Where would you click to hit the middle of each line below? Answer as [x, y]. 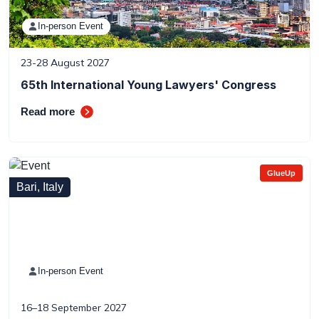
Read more [48, 111]
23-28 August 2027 [65, 63]
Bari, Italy [40, 187]
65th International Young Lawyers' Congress [148, 85]
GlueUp [281, 173]
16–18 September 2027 [74, 308]
